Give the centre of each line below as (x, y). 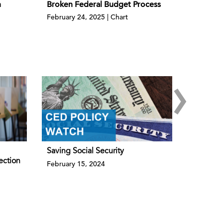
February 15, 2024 (76, 164)
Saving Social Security (85, 152)
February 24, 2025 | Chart (87, 17)
